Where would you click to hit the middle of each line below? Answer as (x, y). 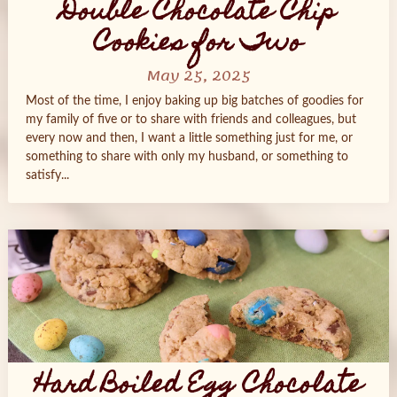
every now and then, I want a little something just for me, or (189, 138)
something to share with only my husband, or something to (187, 157)
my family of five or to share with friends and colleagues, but (191, 120)
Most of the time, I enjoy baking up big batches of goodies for (194, 101)
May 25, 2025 (198, 76)
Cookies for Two (198, 45)
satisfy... (47, 175)
